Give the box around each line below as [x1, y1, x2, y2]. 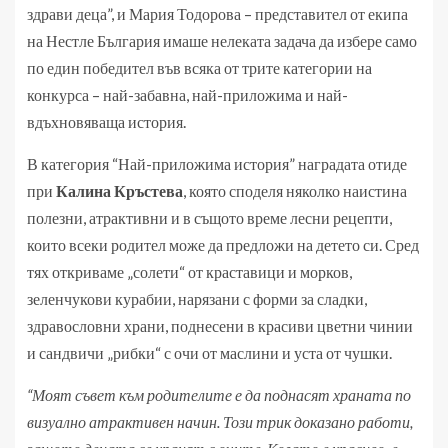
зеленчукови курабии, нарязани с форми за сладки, [27, 289, 367, 309]
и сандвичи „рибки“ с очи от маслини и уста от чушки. [27, 343, 392, 363]
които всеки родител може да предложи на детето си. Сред [27, 235, 419, 255]
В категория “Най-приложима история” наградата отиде [27, 154, 407, 174]
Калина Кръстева [56, 181, 183, 201]
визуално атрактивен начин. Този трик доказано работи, [27, 412, 413, 432]
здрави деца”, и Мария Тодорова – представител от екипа [27, 4, 408, 24]
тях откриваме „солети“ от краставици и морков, [27, 262, 352, 282]
